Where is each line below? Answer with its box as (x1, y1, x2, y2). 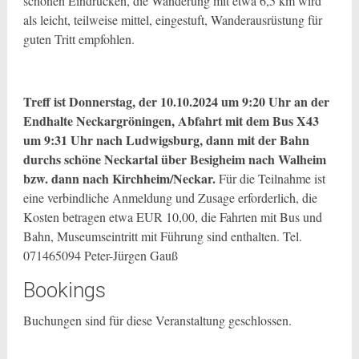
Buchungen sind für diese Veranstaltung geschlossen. (22, 312, 292, 329)
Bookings (22, 278, 106, 302)
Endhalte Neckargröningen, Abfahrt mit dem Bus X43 (22, 111, 319, 130)
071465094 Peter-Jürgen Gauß (22, 247, 178, 264)
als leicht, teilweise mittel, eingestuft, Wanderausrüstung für (22, 11, 322, 28)
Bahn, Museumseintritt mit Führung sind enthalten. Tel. (22, 228, 302, 244)
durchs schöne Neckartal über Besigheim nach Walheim (22, 150, 326, 168)
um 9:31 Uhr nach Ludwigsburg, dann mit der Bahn (22, 131, 309, 149)
